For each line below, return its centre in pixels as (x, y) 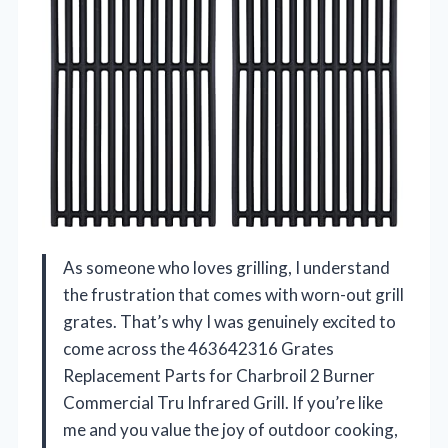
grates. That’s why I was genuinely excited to (229, 322)
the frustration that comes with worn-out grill (233, 295)
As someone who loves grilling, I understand (226, 268)
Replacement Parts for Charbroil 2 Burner (219, 376)
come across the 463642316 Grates (198, 349)
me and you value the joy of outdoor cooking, (230, 430)
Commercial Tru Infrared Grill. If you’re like (223, 403)
